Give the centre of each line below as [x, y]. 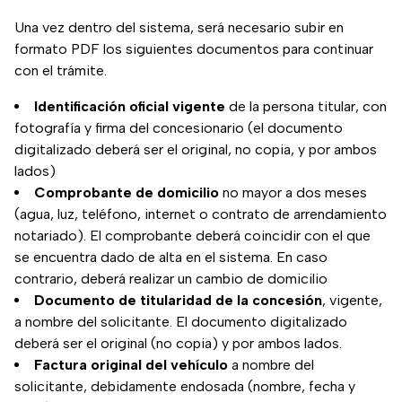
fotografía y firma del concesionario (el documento [179, 128]
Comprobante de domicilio [127, 193]
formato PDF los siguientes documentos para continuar [194, 49]
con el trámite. [61, 71]
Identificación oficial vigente [130, 107]
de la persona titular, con [306, 107]
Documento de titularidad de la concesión [178, 301]
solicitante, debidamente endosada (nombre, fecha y [185, 387]
